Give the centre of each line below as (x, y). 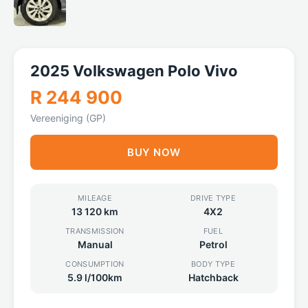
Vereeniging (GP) (68, 118)
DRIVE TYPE (213, 198)
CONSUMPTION (95, 264)
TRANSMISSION (95, 231)
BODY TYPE (213, 264)
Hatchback (213, 277)
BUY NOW (154, 152)
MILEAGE (95, 198)
